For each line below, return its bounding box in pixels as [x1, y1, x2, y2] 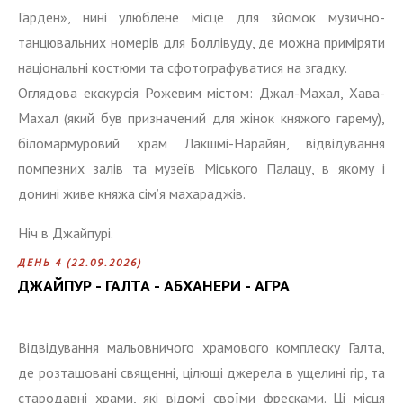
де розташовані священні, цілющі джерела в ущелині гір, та [18, 363, 385, 381]
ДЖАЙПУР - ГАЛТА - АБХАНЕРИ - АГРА [18, 274, 290, 296]
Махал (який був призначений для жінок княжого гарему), [18, 108, 385, 127]
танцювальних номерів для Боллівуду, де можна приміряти [18, 32, 385, 51]
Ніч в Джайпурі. [18, 223, 113, 242]
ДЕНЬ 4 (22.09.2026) [18, 255, 142, 269]
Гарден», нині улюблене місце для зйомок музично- [18, 7, 385, 26]
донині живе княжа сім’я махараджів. [18, 184, 246, 202]
